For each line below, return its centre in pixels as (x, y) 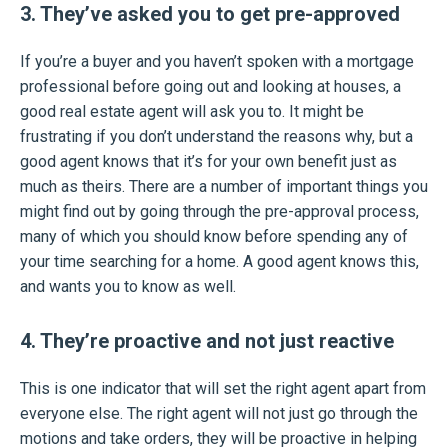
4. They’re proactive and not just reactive (207, 341)
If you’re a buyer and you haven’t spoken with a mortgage (217, 61)
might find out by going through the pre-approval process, (219, 211)
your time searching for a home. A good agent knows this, (219, 261)
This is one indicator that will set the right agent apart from (223, 388)
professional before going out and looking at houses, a (210, 86)
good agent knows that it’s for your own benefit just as (208, 161)
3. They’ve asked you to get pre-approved (210, 14)
